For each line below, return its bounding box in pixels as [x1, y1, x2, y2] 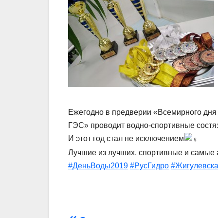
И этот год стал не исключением [68, 134, 184, 143]
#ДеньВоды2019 [68, 161, 128, 170]
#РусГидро [130, 161, 169, 170]
